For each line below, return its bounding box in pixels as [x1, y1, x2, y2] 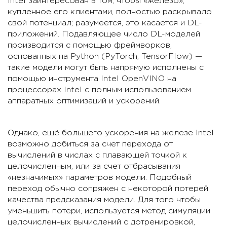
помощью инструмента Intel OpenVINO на [8, 75, 176, 83]
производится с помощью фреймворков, [8, 42, 172, 50]
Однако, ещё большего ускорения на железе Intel [8, 129, 214, 137]
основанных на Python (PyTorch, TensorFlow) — [8, 53, 202, 61]
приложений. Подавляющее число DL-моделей [8, 30, 200, 39]
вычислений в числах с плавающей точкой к [8, 152, 187, 160]
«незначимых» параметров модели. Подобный [8, 174, 192, 182]
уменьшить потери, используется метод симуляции [8, 207, 210, 215]
